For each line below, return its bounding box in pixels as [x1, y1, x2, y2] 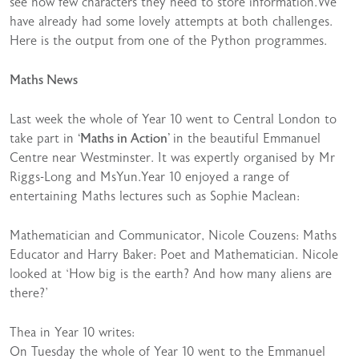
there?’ [10, 286, 48, 301]
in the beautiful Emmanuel [173, 131, 321, 146]
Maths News [10, 73, 78, 87]
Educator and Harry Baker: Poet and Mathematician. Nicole [10, 248, 338, 262]
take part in [10, 131, 78, 146]
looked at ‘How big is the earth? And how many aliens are [10, 267, 332, 281]
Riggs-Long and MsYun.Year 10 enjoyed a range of [10, 170, 289, 184]
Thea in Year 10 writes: [10, 325, 135, 340]
